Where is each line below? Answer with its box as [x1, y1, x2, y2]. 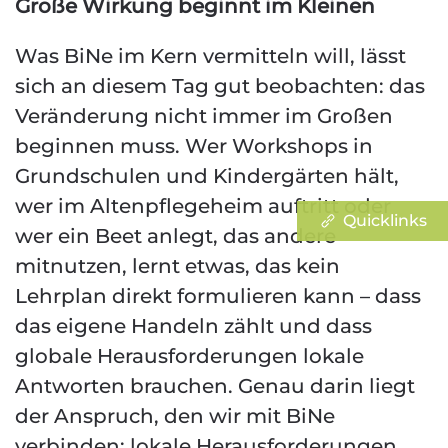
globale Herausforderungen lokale [15, 344, 364, 368]
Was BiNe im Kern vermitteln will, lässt [15, 44, 406, 68]
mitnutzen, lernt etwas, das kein [15, 254, 340, 278]
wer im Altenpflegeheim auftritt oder [15, 194, 391, 218]
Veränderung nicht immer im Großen [15, 104, 393, 128]
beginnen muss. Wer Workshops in [15, 134, 373, 158]
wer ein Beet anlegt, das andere [15, 224, 336, 248]
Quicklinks [343, 211, 427, 230]
